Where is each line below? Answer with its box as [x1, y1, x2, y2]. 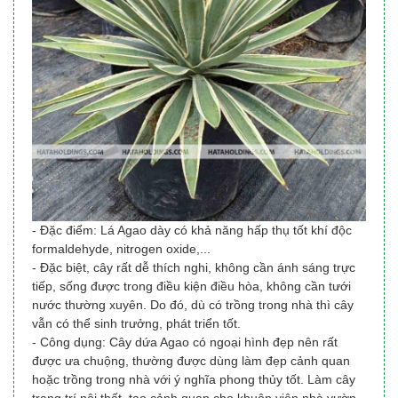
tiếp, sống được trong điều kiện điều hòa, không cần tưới [32, 279, 351, 294]
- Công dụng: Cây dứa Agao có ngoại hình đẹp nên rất [32, 335, 338, 350]
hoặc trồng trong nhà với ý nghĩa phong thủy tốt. [32, 372, 307, 387]
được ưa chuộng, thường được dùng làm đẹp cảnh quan [32, 354, 350, 369]
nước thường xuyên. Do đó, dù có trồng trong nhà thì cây [32, 298, 354, 313]
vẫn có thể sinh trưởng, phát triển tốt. [32, 316, 241, 331]
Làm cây [307, 372, 355, 387]
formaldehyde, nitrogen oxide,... [32, 242, 211, 257]
